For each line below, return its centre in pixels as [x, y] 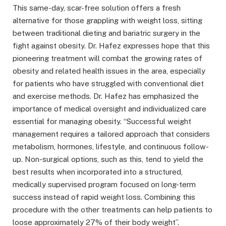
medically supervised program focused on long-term [104, 184]
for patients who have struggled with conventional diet [108, 83]
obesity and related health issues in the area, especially [109, 71]
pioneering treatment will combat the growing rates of [107, 58]
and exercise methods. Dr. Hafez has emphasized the [106, 96]
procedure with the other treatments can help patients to [112, 209]
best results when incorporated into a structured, [98, 172]
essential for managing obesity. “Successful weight [102, 121]
